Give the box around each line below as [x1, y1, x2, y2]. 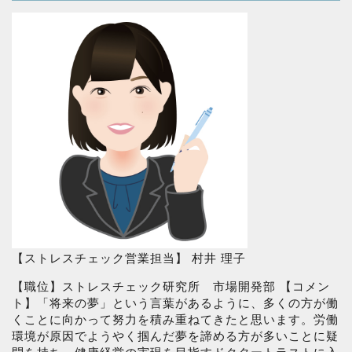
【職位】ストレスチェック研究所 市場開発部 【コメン [12, 280, 330, 294]
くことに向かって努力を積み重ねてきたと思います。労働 [12, 313, 339, 327]
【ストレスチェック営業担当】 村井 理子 [12, 251, 246, 266]
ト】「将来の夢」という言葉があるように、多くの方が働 [12, 296, 339, 310]
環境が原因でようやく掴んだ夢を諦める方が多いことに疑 [12, 329, 339, 343]
